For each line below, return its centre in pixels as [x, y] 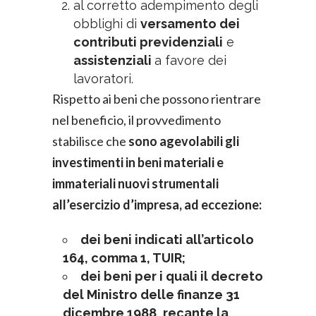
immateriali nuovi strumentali [135, 183]
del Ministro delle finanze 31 [151, 294]
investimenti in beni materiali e [138, 162]
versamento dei [190, 24]
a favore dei [190, 60]
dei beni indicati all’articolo [167, 239]
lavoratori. [103, 79]
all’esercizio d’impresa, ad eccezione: [157, 205]
